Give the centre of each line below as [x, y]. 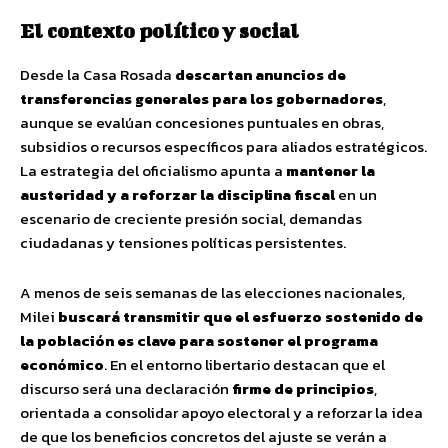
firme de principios [303, 388]
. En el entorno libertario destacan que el [244, 364]
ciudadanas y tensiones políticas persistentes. [183, 242]
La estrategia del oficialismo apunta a [153, 170]
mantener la [330, 170]
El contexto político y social [159, 30]
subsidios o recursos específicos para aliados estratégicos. [223, 146]
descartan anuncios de [260, 74]
